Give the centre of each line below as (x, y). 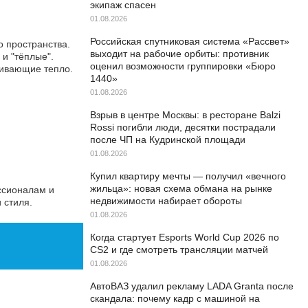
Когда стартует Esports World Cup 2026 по (185, 237)
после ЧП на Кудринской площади (168, 140)
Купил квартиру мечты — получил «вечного (188, 176)
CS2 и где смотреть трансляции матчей (179, 250)
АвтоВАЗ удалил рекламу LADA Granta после (192, 286)
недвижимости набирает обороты (166, 201)
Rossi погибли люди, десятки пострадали (183, 127)
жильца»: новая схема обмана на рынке (181, 188)
